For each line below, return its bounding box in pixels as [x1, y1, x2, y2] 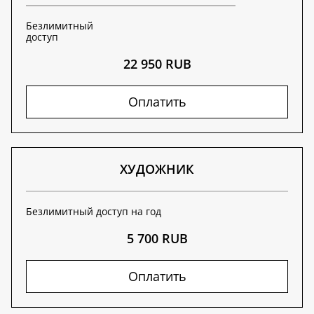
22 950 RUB [123, 55, 191, 72]
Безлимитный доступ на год [26, 205, 161, 218]
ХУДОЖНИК [120, 161, 194, 177]
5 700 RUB [126, 230, 188, 247]
